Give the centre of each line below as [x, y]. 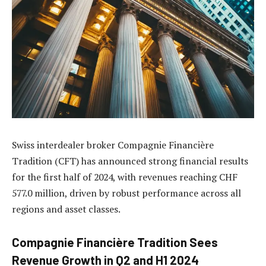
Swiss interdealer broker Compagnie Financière [113, 145]
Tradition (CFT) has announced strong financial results [130, 161]
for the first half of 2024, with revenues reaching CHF [125, 177]
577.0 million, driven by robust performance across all [126, 193]
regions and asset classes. [66, 209]
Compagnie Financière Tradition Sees [115, 243]
